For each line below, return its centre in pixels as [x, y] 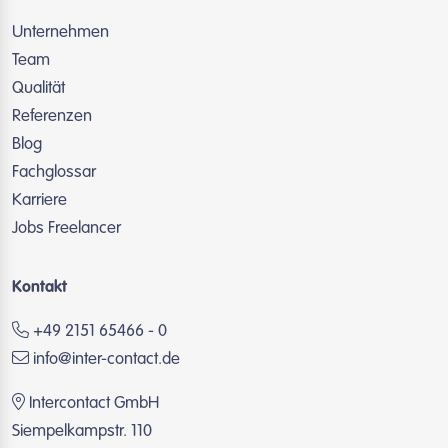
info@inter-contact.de [106, 360]
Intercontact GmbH [92, 404]
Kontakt [39, 288]
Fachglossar [54, 173]
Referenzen [52, 117]
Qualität [38, 89]
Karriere [39, 201]
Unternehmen [60, 33]
